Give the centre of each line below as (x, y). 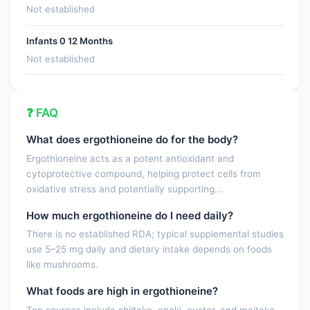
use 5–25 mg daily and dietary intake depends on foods (149, 249)
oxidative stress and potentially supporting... (124, 189)
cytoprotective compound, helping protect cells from (143, 173)
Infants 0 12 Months (69, 40)
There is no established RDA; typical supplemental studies (155, 234)
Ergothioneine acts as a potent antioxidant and (130, 158)
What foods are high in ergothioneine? (122, 291)
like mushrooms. (62, 265)
